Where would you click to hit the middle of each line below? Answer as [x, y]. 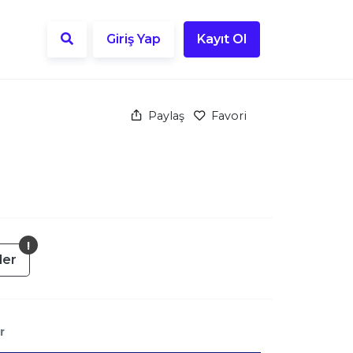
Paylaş [166, 116]
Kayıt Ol [222, 39]
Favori [227, 116]
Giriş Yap [134, 39]
